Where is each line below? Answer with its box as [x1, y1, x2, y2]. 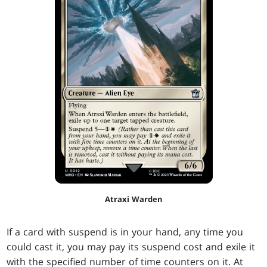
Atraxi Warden [104, 194, 163, 205]
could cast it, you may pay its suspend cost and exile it [7, 240, 256, 254]
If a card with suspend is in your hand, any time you [7, 225, 244, 239]
